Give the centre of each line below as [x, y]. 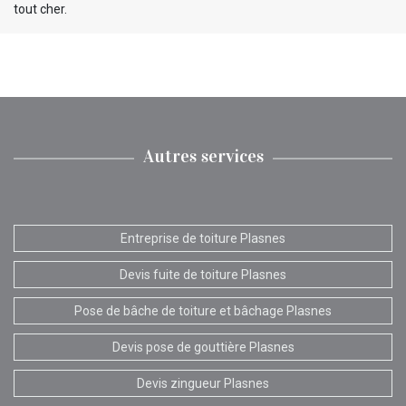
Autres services [203, 155]
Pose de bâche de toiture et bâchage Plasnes [203, 310]
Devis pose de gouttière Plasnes [203, 347]
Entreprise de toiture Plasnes [203, 238]
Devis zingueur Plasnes [203, 383]
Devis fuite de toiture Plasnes [203, 274]
